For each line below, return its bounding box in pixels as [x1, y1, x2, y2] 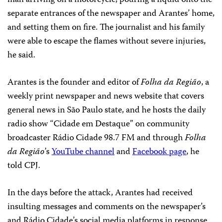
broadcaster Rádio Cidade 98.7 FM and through [7, 130, 185, 146]
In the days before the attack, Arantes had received [7, 185, 193, 201]
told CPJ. [7, 158, 40, 173]
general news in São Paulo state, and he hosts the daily [7, 103, 206, 118]
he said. [7, 48, 35, 63]
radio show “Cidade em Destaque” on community [7, 116, 189, 132]
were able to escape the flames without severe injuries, [7, 34, 206, 49]
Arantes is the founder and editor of [7, 75, 141, 90]
